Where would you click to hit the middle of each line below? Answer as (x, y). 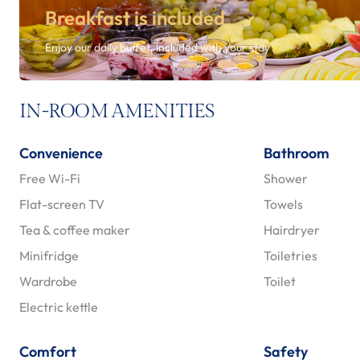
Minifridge (49, 256)
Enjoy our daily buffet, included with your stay (157, 48)
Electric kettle (59, 307)
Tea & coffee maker (75, 230)
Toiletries (290, 256)
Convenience (61, 153)
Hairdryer (292, 230)
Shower (286, 179)
